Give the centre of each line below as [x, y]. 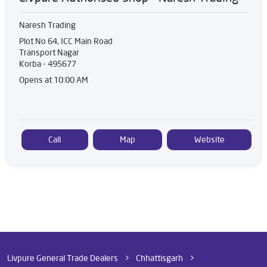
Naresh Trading [47, 25]
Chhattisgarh [159, 258]
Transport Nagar [49, 52]
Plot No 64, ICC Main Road [66, 41]
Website [209, 139]
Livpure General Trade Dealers [63, 258]
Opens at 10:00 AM [54, 80]
